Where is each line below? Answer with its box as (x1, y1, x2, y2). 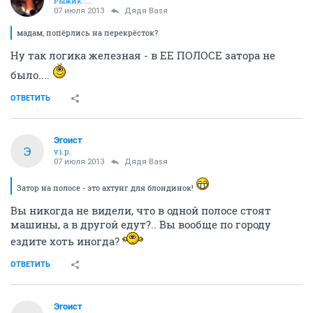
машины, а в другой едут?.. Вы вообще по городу (10, 217, 271, 231)
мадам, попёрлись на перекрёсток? (17, 27, 158, 38)
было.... (10, 68, 52, 82)
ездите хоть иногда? (10, 234, 122, 248)
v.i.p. (54, 146, 71, 156)
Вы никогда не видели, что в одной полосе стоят (10, 203, 271, 217)
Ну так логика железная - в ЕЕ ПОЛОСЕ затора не (10, 48, 275, 62)
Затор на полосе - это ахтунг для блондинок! (17, 182, 196, 193)
